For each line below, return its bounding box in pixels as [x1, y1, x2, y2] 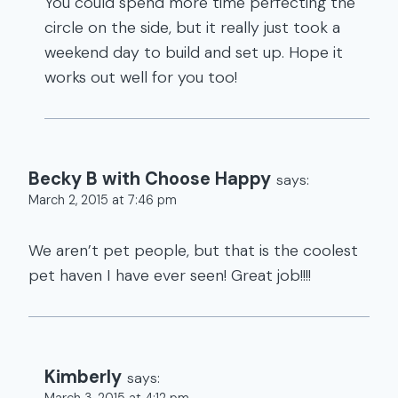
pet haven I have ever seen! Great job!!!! [28, 264, 311, 286]
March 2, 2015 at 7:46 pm [28, 192, 177, 209]
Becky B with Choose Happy [28, 167, 271, 191]
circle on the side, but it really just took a [44, 17, 340, 39]
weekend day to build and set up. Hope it [44, 42, 343, 64]
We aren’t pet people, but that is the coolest [28, 239, 358, 261]
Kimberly [44, 364, 122, 388]
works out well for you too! [44, 67, 237, 89]
